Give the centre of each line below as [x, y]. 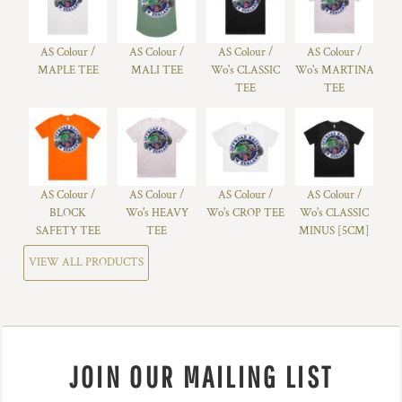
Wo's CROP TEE [245, 213]
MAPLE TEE [68, 70]
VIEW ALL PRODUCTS [86, 263]
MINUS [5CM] [334, 231]
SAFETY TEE [68, 231]
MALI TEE [157, 70]
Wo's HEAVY [157, 213]
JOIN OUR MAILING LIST [201, 376]
